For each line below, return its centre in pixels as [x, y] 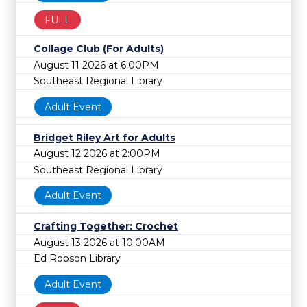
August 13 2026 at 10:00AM [99, 242]
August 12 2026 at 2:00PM [97, 154]
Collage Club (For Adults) [99, 49]
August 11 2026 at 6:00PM [96, 65]
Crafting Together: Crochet [106, 226]
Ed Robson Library [77, 259]
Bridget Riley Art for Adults [105, 137]
